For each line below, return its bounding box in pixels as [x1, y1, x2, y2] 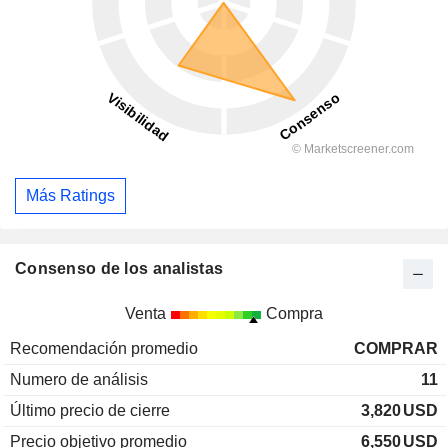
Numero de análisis [10, 370, 148, 388]
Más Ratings [26, 186, 115, 204]
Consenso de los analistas [15, 259, 224, 277]
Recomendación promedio [10, 339, 198, 357]
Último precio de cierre [10, 401, 170, 419]
